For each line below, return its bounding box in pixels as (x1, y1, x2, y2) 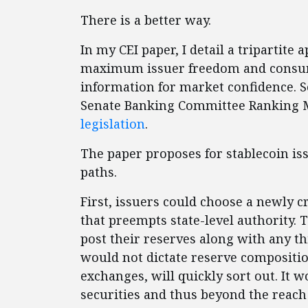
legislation (80, 115, 145, 133)
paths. (80, 164, 117, 181)
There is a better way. (80, 12, 211, 29)
